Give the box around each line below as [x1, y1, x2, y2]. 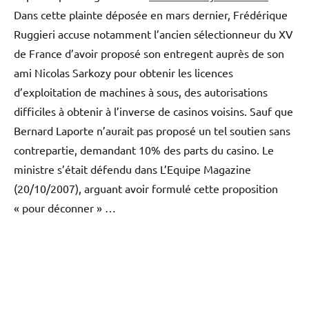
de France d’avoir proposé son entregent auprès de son [14, 46, 284, 60]
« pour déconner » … [14, 200, 116, 215]
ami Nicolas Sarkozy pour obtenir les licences [14, 65, 233, 79]
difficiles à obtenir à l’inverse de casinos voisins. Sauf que [14, 103, 293, 118]
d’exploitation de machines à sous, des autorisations [14, 84, 268, 99]
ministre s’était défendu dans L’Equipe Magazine [14, 161, 251, 176]
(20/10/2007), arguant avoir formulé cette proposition [14, 181, 278, 195]
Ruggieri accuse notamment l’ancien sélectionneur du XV [14, 26, 293, 41]
